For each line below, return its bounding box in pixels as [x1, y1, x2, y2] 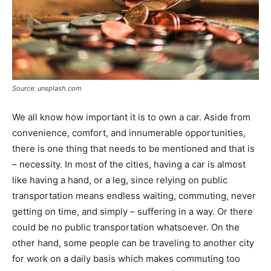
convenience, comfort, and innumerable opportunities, [12, 126, 246, 139]
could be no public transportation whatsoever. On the [12, 221, 240, 233]
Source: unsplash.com [12, 83, 82, 93]
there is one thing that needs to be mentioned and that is [12, 142, 255, 154]
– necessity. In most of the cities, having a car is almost [12, 158, 246, 170]
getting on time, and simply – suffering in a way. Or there [12, 205, 253, 217]
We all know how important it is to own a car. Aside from [12, 111, 250, 123]
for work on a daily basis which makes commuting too [12, 252, 240, 264]
